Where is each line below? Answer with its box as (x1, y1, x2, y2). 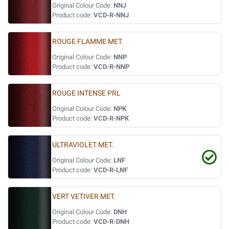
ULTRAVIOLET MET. (52, 141, 113, 149)
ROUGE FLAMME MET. (52, 37, 123, 46)
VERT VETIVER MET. (52, 192, 116, 201)
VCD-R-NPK (94, 114, 129, 122)
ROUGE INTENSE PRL (52, 89, 121, 98)
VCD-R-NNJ (94, 11, 129, 19)
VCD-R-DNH (94, 218, 129, 225)
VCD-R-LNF (94, 166, 128, 174)
